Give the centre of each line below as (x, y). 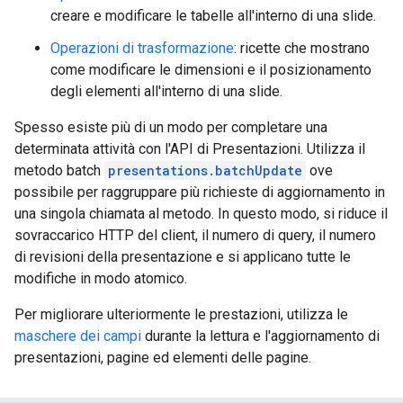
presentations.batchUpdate (205, 170)
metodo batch (59, 170)
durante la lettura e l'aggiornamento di (260, 336)
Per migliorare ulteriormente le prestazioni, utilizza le (181, 314)
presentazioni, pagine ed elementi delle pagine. (163, 357)
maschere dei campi (78, 336)
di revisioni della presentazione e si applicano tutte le (183, 256)
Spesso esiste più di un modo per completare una (171, 127)
